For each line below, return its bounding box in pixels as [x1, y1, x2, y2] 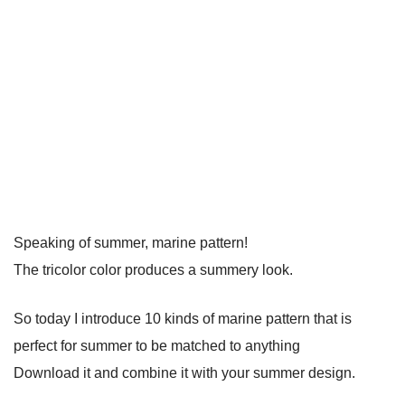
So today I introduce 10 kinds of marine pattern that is [14, 310, 352, 326]
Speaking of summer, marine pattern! [14, 234, 248, 250]
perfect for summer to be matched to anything [14, 337, 300, 353]
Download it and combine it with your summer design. [14, 364, 355, 381]
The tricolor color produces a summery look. [14, 261, 293, 278]
